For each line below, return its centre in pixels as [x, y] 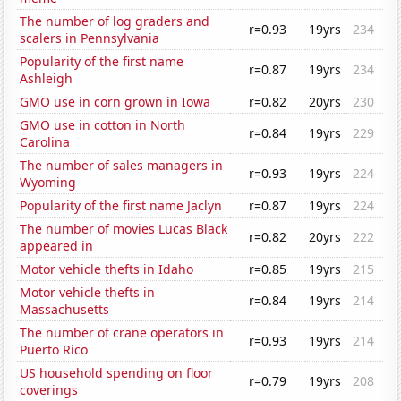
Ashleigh [47, 79]
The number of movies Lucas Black [124, 229]
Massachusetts [65, 310]
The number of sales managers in [122, 166]
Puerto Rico [54, 350]
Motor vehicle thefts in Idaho [107, 269]
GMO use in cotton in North [103, 125]
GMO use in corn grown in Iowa [115, 102]
